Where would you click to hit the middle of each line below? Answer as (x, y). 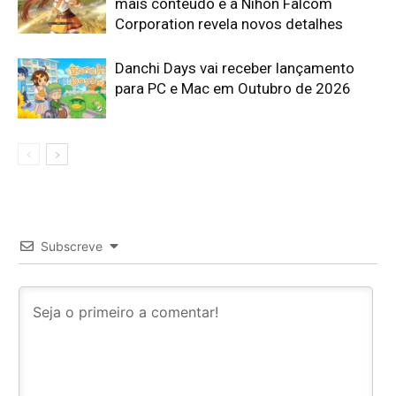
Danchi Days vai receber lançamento (235, 68)
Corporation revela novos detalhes (229, 23)
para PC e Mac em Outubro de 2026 (233, 88)
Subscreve (72, 246)
